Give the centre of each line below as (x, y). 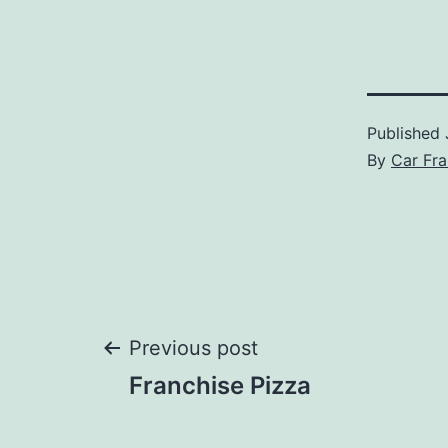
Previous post (193, 348)
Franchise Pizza (220, 386)
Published (406, 133)
